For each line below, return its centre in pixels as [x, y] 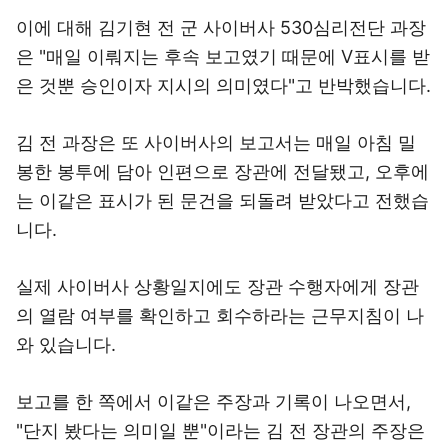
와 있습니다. [66, 344]
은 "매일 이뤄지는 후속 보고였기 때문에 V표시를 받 [223, 56]
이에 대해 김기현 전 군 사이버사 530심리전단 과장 [221, 27]
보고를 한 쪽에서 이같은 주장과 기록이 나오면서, [213, 401]
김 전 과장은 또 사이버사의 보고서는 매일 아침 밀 [216, 142]
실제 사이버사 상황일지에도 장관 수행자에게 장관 [217, 286]
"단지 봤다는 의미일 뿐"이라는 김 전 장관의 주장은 [220, 430]
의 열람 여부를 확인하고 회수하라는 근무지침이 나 [220, 315]
